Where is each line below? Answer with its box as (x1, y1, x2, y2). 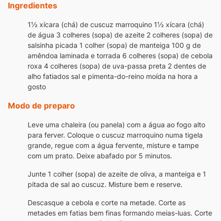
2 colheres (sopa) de (147, 30, 213, 39)
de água (28, 30, 54, 39)
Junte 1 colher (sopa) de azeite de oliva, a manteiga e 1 (28, 169, 206, 178)
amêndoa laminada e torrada (28, 51, 120, 60)
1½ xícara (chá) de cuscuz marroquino (28, 20, 152, 29)
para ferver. (28, 130, 65, 139)
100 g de (172, 40, 201, 49)
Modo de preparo (8, 100, 75, 110)
